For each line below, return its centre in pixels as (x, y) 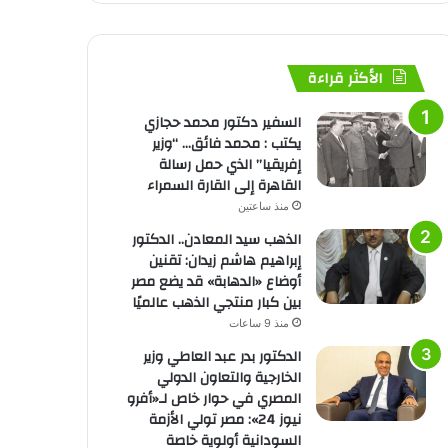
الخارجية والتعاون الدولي (228, 377)
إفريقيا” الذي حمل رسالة (229, 164)
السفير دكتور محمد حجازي (222, 122)
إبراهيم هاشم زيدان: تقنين (224, 260)
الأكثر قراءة (345, 78)
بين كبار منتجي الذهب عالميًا (216, 302)
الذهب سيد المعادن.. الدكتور (216, 239)
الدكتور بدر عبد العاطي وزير (221, 356)
